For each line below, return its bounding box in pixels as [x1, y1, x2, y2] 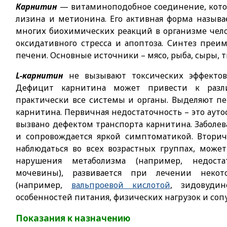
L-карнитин [16, 70, 63, 81]
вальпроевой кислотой [71, 179, 170, 191]
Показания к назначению [16, 212, 131, 224]
